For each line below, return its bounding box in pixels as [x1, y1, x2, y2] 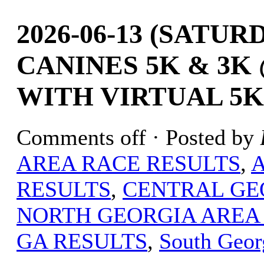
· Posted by [146, 125, 260, 150]
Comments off [16, 125, 146, 150]
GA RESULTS [16, 229, 147, 254]
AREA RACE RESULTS [16, 151, 240, 176]
